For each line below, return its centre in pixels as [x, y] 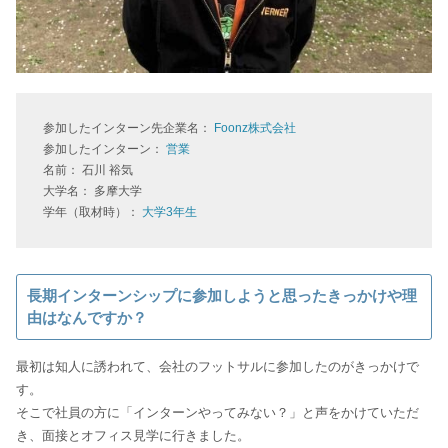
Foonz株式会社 [254, 128]
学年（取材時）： [92, 212]
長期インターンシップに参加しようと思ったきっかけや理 [221, 296]
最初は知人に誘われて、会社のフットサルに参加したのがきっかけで [217, 367]
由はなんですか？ [86, 318]
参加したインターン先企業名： [128, 128]
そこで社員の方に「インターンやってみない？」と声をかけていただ [217, 413]
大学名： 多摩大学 [92, 191]
